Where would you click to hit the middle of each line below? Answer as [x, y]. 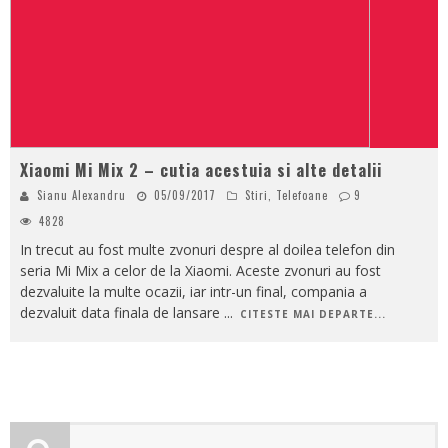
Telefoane [302, 194]
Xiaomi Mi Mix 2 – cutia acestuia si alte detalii [201, 169]
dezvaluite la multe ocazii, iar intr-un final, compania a [193, 291]
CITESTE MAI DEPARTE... [313, 313]
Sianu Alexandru [81, 194]
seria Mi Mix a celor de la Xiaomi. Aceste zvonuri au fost [200, 270]
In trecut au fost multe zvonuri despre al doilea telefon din [207, 249]
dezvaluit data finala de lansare [122, 312]
